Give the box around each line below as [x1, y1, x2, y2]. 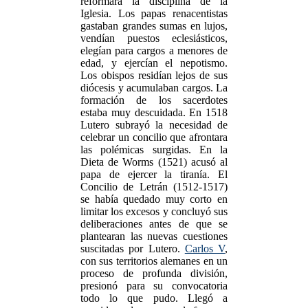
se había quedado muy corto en [80, 193, 228, 205]
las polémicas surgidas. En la [80, 144, 228, 155]
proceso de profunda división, [80, 267, 228, 279]
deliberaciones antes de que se [80, 218, 228, 230]
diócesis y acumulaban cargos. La [80, 82, 228, 93]
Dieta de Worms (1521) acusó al [80, 156, 228, 168]
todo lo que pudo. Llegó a [80, 292, 228, 304]
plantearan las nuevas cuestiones [80, 230, 228, 242]
